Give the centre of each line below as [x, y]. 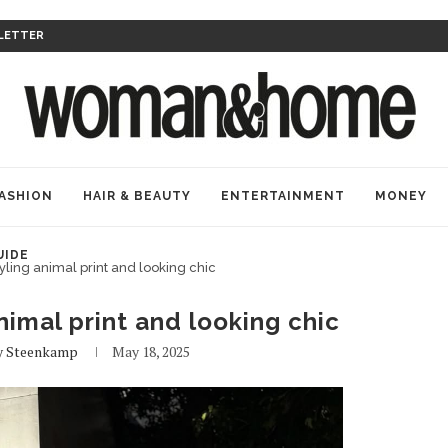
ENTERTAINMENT [283, 196]
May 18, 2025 [151, 351]
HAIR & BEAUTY [137, 196]
